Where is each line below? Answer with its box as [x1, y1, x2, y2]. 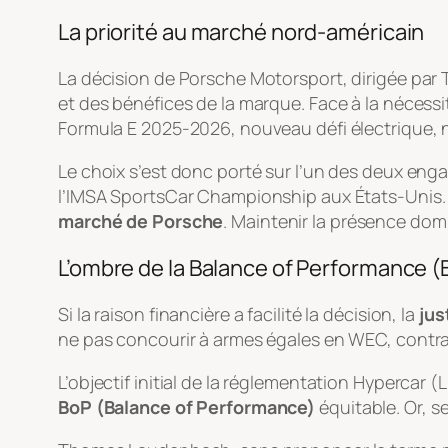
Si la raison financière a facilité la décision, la [58, 301, 419, 326]
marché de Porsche [58, 208, 224, 233]
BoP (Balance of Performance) [58, 394, 316, 419]
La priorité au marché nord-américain [58, 16, 425, 47]
